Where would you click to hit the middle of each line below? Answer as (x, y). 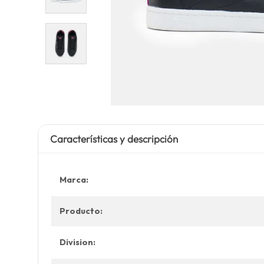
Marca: (74, 180)
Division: (77, 242)
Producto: (81, 211)
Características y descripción (114, 139)
